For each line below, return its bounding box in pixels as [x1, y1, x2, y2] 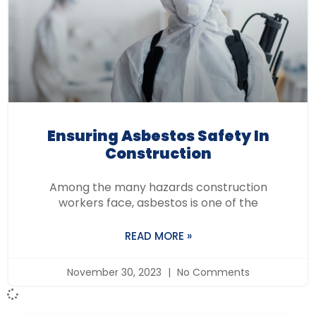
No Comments [174, 265, 250, 280]
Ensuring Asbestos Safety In [47, 126, 269, 147]
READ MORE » [124, 229, 192, 244]
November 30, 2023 [66, 265, 164, 280]
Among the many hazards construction [49, 179, 267, 196]
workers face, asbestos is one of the [58, 195, 258, 212]
